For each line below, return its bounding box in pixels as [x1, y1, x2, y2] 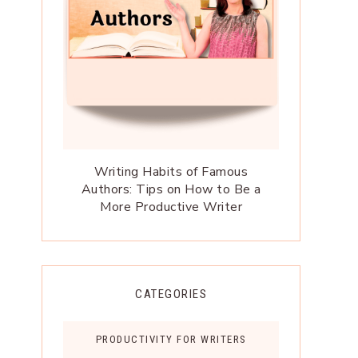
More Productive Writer [100, 198, 242, 217]
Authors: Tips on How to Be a [81, 181, 261, 199]
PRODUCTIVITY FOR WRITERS [95, 333, 247, 346]
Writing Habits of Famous [94, 163, 248, 181]
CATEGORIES [135, 287, 207, 302]
